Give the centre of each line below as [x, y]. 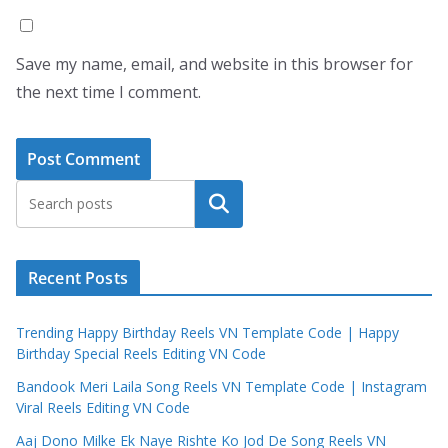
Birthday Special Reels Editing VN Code [141, 353]
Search [219, 203]
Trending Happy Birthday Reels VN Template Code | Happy [207, 332]
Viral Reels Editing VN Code [103, 407]
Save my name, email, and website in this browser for [214, 63]
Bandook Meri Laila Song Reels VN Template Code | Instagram [221, 386]
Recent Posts [78, 277]
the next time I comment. [108, 91]
